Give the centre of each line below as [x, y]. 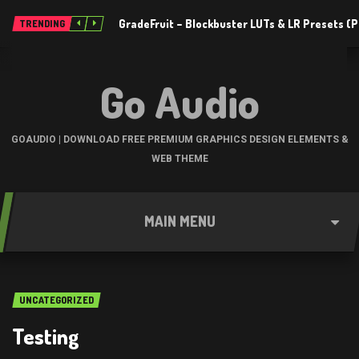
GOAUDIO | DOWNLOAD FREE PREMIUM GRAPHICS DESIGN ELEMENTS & [179, 139]
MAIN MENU [179, 221]
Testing [46, 336]
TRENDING [42, 24]
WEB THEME [179, 159]
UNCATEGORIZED [56, 300]
